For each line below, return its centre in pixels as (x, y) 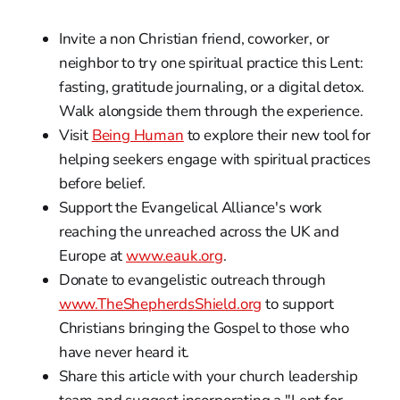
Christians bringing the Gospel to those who (204, 328)
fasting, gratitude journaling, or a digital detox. (212, 87)
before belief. (102, 183)
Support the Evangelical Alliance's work (191, 207)
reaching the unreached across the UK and (199, 231)
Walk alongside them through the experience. (211, 111)
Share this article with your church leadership (208, 376)
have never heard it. (124, 352)
